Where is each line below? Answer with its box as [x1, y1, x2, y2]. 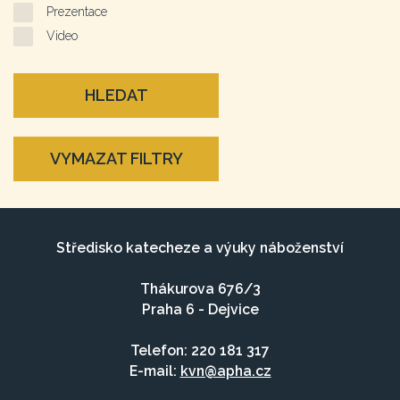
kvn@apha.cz [179, 362, 271, 380]
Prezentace [46, 4, 107, 20]
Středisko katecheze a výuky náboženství [56, 239, 344, 257]
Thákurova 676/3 [139, 280, 261, 298]
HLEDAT [84, 86, 148, 105]
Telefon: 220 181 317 [130, 342, 270, 360]
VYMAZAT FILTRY [49, 149, 183, 169]
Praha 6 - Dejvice [141, 301, 259, 319]
